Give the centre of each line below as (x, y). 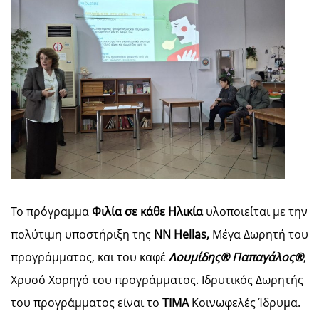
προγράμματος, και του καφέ (90, 257)
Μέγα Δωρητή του (259, 234)
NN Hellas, (182, 234)
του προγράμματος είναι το (87, 303)
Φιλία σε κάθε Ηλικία (147, 211)
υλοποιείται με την (255, 211)
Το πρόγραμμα (51, 211)
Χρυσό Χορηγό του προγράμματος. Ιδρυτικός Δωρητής (157, 280)
